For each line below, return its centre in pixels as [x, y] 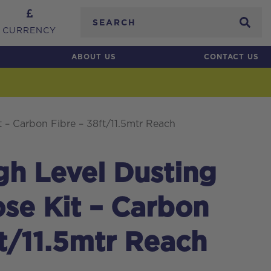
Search [102, 16]
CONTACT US [231, 57]
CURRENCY [29, 31]
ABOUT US [93, 57]
